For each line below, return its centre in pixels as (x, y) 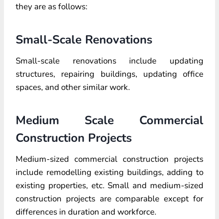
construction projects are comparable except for (109, 198)
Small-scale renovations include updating (109, 61)
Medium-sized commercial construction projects (109, 159)
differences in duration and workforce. (86, 212)
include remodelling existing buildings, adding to (109, 172)
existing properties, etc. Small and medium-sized (109, 185)
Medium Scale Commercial (109, 120)
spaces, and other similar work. (73, 87)
